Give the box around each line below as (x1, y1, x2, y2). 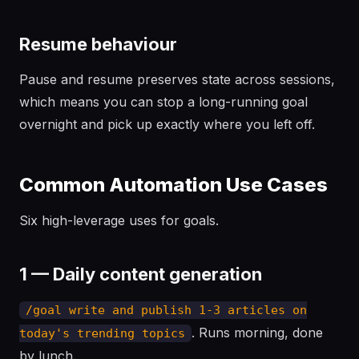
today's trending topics (19, 326, 185, 341)
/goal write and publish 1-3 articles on (26, 303, 307, 317)
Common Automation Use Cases (19, 173, 328, 196)
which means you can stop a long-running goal (19, 94, 308, 110)
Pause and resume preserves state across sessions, (19, 71, 335, 87)
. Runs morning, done (192, 325, 323, 341)
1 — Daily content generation (19, 264, 262, 284)
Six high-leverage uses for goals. (19, 212, 219, 228)
